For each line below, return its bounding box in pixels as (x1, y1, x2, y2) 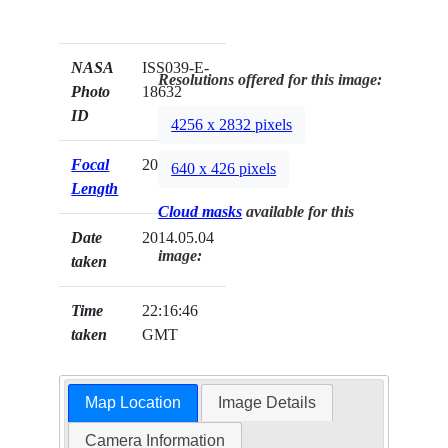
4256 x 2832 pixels (171, 116, 293, 134)
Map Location (84, 394, 181, 412)
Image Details (218, 394, 317, 412)
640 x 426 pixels (171, 160, 277, 178)
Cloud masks (158, 203, 243, 221)
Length (71, 180, 119, 198)
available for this (242, 203, 355, 221)
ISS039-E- (142, 59, 210, 77)
